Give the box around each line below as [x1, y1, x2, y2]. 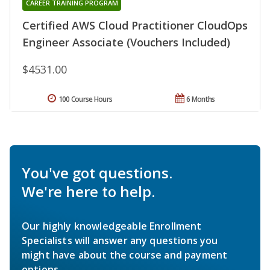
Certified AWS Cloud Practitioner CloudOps [22, 17, 248, 33]
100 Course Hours [58, 93, 113, 104]
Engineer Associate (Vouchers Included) [22, 34, 230, 49]
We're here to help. [22, 181, 155, 201]
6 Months [186, 93, 215, 104]
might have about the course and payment [22, 248, 228, 262]
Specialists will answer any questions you [22, 233, 218, 247]
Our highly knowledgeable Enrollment [22, 219, 202, 233]
